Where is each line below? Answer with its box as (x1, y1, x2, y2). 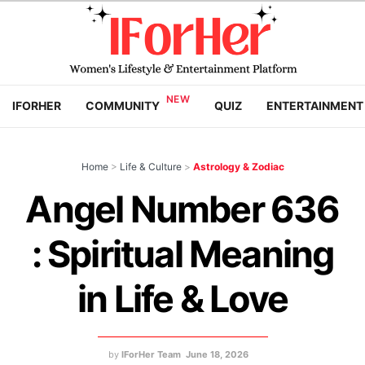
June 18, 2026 (185, 348, 248, 360)
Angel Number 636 (25, 187, 340, 231)
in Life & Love (77, 277, 288, 321)
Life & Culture (119, 161, 182, 173)
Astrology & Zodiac (192, 161, 284, 173)
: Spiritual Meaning (31, 232, 334, 276)
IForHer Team (121, 348, 181, 360)
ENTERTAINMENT (266, 99, 363, 112)
